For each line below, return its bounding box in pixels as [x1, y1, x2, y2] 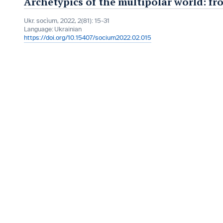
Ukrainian [54, 26, 82, 33]
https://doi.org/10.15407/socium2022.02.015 [24, 34, 151, 41]
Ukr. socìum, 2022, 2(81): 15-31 [24, 17, 110, 24]
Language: [24, 26, 53, 33]
